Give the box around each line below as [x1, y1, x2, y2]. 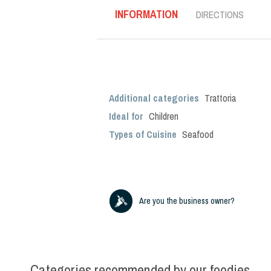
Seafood [182, 128, 214, 141]
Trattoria [204, 91, 236, 105]
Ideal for [109, 109, 146, 123]
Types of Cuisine [109, 128, 177, 141]
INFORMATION [115, 7, 178, 22]
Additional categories [109, 91, 201, 105]
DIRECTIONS [196, 8, 244, 21]
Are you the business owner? [139, 195, 235, 206]
